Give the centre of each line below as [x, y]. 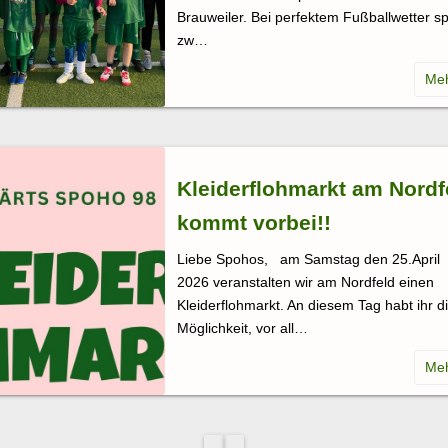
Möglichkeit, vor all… [242, 327]
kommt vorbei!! [254, 222]
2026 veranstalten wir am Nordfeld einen [305, 281]
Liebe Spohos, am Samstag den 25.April [308, 258]
